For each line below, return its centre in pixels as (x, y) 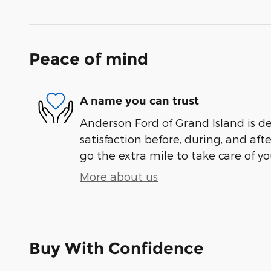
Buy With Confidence (116, 248)
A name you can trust (139, 101)
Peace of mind (89, 59)
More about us (119, 176)
